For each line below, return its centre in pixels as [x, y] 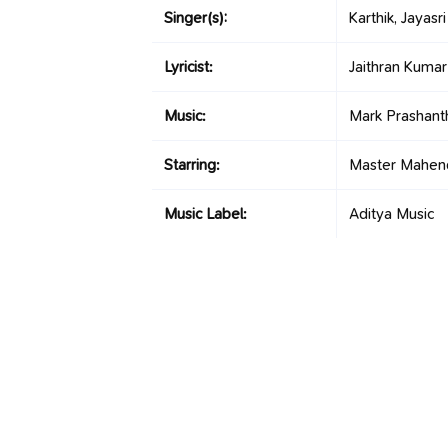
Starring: [192, 165]
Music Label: [205, 214]
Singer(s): [195, 18]
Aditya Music [391, 214]
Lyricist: [188, 67]
